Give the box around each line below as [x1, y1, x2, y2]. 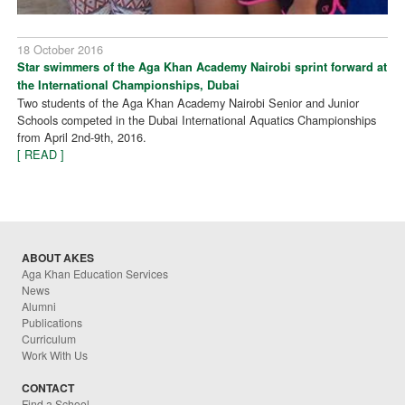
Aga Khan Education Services [22, 265, 169, 281]
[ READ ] [17, 145, 65, 163]
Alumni [22, 297, 57, 314]
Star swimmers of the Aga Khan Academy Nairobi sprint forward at [17, 58, 388, 75]
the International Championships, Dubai [17, 76, 240, 93]
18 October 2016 [17, 40, 104, 58]
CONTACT [22, 379, 75, 396]
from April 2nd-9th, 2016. [17, 127, 147, 146]
